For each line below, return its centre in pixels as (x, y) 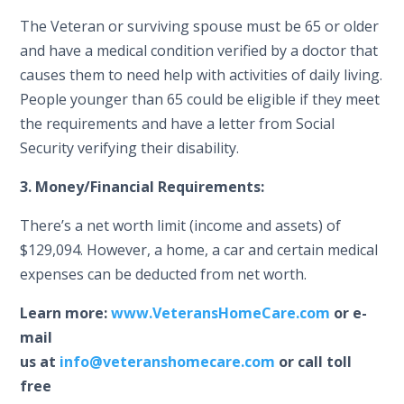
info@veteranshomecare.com (168, 362)
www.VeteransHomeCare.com (221, 313)
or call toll (314, 362)
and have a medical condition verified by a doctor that (199, 51)
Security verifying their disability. (130, 148)
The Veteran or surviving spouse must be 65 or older (200, 27)
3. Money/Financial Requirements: (142, 187)
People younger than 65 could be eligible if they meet (200, 100)
